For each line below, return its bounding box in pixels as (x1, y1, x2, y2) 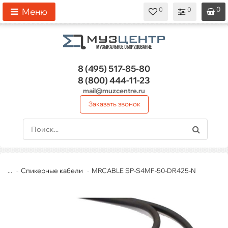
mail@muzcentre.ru (83, 87, 145, 95)
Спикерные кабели (21, 166, 83, 175)
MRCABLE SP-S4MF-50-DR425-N (92, 166, 196, 175)
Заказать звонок (88, 100, 140, 108)
